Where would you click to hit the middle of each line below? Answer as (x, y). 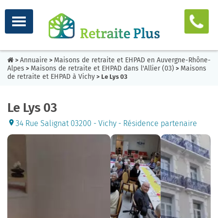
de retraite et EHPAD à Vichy (51, 77)
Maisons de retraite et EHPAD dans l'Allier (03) (102, 68)
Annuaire (34, 60)
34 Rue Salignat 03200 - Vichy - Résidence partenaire (106, 123)
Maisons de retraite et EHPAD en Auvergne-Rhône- (132, 60)
